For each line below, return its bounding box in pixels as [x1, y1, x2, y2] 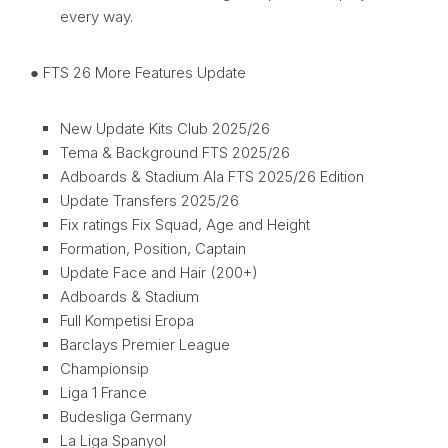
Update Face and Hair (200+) [60, 263, 258, 283]
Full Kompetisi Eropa [60, 311, 194, 331]
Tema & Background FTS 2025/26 [60, 143, 290, 163]
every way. [60, 7, 133, 27]
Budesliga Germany [60, 407, 192, 427]
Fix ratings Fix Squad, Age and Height [60, 215, 310, 235]
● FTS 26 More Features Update [30, 63, 246, 83]
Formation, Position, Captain [60, 239, 246, 259]
